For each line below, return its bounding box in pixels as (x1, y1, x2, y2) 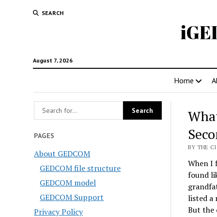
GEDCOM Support (40, 191, 104, 202)
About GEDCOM (34, 148, 91, 159)
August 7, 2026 (32, 57, 73, 64)
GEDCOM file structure (40, 162, 121, 173)
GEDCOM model (40, 177, 96, 188)
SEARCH (41, 9, 64, 16)
